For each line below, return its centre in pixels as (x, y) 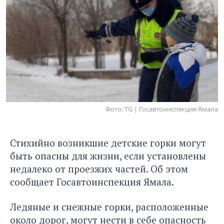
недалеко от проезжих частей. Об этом (99, 168)
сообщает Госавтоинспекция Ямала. (92, 181)
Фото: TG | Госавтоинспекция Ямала (162, 109)
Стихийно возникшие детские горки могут (108, 142)
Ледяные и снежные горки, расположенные (109, 206)
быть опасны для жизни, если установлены (108, 155)
